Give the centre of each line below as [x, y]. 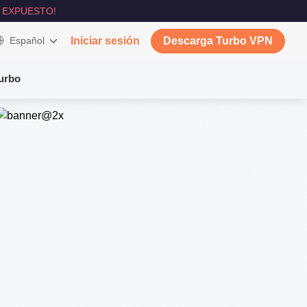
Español [27, 40]
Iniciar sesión [105, 41]
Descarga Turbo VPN [218, 41]
